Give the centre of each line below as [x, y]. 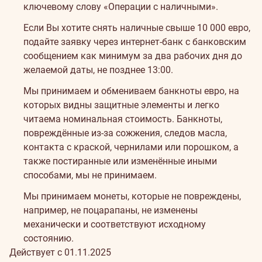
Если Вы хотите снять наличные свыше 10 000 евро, [137, 28]
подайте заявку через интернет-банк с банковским [135, 42]
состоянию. [49, 238]
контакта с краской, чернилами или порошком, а [131, 147]
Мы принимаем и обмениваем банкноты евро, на [131, 91]
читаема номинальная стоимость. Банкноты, [123, 119]
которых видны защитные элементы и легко [121, 105]
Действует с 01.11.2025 [60, 252]
